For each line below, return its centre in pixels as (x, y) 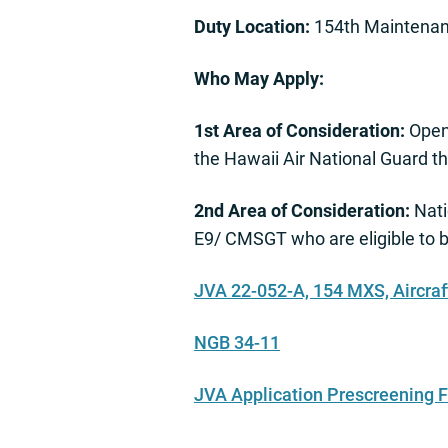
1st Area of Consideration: (299, 131)
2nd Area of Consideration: (302, 211)
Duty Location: (252, 27)
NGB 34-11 (237, 343)
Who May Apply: (259, 79)
